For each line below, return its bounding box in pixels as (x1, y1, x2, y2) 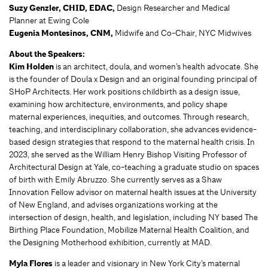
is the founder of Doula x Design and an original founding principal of (9, 74, 257, 85)
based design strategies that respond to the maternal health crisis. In (9, 136, 255, 148)
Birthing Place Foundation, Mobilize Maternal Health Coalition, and (9, 224, 249, 236)
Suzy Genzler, (9, 2, 61, 14)
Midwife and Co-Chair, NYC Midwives (115, 28, 251, 39)
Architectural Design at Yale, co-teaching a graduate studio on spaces (9, 162, 259, 173)
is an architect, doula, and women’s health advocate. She (54, 61, 258, 72)
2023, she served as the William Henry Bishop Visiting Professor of (9, 149, 247, 160)
